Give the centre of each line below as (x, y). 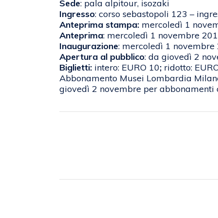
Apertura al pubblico (102, 57)
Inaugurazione (89, 46)
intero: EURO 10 (127, 68)
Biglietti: (77, 68)
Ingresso (77, 14)
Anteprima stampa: (100, 25)
